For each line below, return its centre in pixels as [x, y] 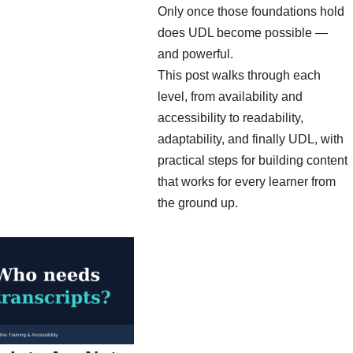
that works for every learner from [247, 181]
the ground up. [198, 203]
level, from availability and [230, 96]
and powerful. [195, 54]
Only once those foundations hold [251, 11]
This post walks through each [239, 75]
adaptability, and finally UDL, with [251, 139]
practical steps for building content [253, 160]
